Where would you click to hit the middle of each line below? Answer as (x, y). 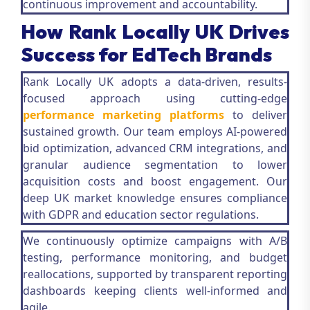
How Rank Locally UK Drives (155, 31)
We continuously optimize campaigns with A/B (155, 241)
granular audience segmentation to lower (155, 165)
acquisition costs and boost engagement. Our (155, 181)
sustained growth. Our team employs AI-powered (155, 131)
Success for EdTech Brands (146, 54)
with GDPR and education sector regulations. (141, 215)
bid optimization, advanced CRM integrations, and (155, 148)
